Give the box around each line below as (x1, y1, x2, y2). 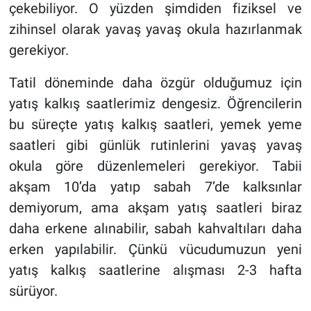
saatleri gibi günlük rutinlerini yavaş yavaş (8, 136, 303, 153)
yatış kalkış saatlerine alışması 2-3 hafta (8, 261, 303, 278)
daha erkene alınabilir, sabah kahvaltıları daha (8, 219, 303, 237)
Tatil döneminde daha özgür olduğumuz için (8, 74, 303, 91)
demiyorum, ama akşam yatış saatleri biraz (8, 199, 303, 216)
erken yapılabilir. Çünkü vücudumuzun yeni (8, 240, 303, 258)
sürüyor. (8, 282, 58, 299)
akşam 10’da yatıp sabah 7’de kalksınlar (8, 178, 303, 195)
